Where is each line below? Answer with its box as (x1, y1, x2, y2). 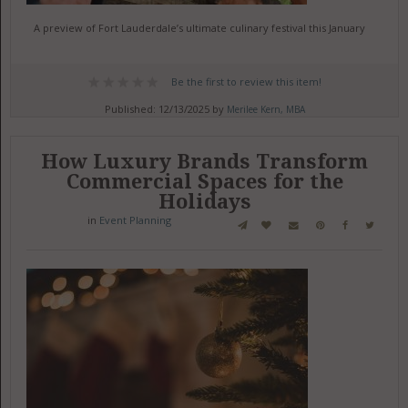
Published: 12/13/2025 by (104, 102, 227, 116)
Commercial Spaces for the (66, 170, 343, 193)
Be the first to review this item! (170, 75, 321, 88)
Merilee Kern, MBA (226, 103, 305, 116)
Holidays (158, 190, 251, 213)
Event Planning (99, 213, 172, 227)
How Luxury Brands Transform (41, 150, 369, 173)
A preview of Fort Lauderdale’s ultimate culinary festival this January (33, 21, 365, 35)
